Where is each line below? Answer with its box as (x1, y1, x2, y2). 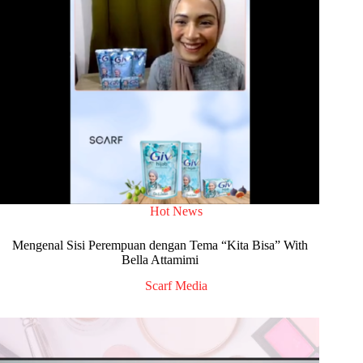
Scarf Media (144, 279, 207, 293)
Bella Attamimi (121, 252, 199, 267)
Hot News (149, 203, 203, 218)
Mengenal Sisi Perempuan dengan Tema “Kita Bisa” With (11, 237, 308, 252)
